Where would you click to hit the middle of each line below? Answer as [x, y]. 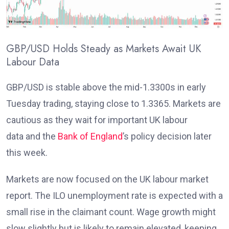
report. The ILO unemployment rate [77, 196]
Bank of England [90, 136]
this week [26, 153]
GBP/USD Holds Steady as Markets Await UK [104, 49]
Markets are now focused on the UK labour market [107, 179]
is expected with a [185, 196]
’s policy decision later [167, 136]
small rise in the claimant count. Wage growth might [111, 212]
